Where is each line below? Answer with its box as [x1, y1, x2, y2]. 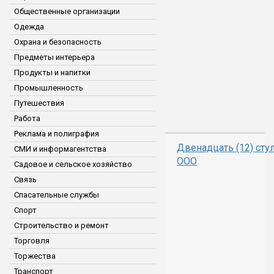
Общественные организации [14, 7, 120, 16]
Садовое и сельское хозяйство [14, 160, 132, 169]
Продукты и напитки [14, 68, 91, 77]
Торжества [14, 251, 56, 261]
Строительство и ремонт [14, 221, 109, 230]
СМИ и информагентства [14, 144, 106, 154]
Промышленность [14, 83, 83, 92]
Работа [14, 114, 40, 123]
